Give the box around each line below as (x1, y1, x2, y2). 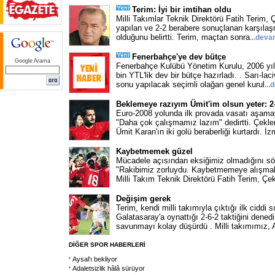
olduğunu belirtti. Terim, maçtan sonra (116, 33, 250, 42)
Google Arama (15, 58, 50, 64)
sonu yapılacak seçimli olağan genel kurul (116, 80, 265, 89)
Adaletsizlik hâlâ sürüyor (72, 265, 145, 272)
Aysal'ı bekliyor (72, 255, 117, 263)
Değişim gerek (116, 194, 171, 203)
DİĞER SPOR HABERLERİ (69, 241, 145, 248)
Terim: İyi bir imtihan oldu (132, 5, 231, 14)
